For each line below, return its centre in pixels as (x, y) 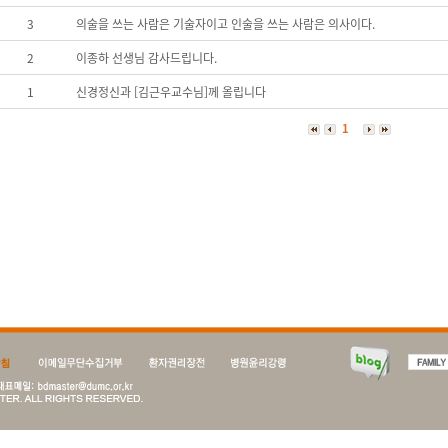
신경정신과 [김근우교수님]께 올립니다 (171, 92)
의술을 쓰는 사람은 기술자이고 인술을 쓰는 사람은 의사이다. (225, 24)
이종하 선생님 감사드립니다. (146, 58)
